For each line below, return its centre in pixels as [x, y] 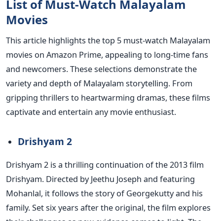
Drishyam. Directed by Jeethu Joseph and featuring [100, 179]
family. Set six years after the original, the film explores [108, 208]
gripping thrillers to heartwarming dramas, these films [108, 98]
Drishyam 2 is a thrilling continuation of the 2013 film [105, 165]
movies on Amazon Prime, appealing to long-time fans [107, 55]
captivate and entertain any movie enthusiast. [91, 112]
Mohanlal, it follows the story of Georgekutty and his [104, 193]
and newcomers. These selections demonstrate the [101, 69]
